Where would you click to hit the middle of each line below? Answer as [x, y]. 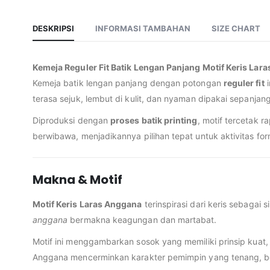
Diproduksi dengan [71, 121]
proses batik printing [154, 121]
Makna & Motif [77, 180]
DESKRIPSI [53, 29]
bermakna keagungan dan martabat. [142, 220]
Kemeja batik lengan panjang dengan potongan [128, 83]
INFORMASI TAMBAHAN [143, 29]
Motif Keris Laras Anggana [87, 204]
